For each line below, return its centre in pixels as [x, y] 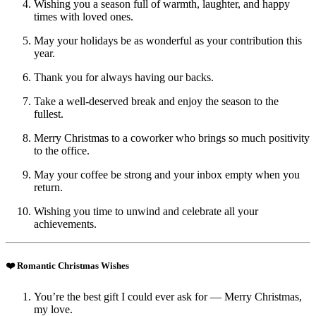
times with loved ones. [84, 17]
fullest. [49, 114]
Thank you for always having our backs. [124, 78]
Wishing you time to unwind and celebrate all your [146, 212]
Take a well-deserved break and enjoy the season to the [156, 102]
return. [48, 188]
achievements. [65, 224]
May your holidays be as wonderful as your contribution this [168, 41]
